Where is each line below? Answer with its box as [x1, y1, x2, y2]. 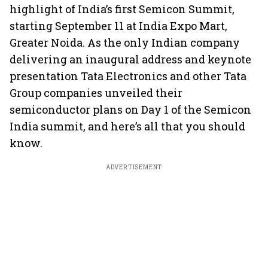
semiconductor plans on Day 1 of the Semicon [10, 102, 251, 117]
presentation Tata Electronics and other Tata [10, 69, 246, 83]
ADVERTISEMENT [105, 163, 163, 171]
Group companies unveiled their [10, 86, 182, 100]
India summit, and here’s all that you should [10, 119, 245, 133]
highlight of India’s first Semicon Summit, [10, 2, 234, 16]
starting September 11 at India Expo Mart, [10, 19, 227, 33]
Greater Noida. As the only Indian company [10, 35, 240, 50]
